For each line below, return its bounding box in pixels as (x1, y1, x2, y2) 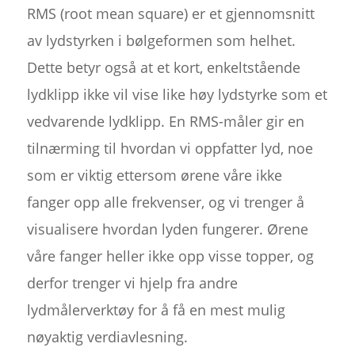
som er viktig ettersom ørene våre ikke (26, 165, 282, 185)
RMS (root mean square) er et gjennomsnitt (26, 3, 315, 23)
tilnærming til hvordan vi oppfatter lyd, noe (26, 138, 313, 158)
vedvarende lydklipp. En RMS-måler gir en (26, 111, 304, 131)
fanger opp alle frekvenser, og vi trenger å (26, 192, 304, 212)
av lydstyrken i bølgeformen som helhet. (26, 30, 296, 50)
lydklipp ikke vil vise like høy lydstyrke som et (26, 84, 327, 104)
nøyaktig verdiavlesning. (26, 326, 188, 346)
